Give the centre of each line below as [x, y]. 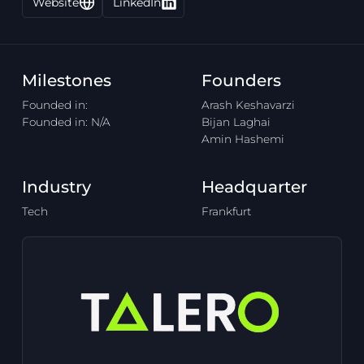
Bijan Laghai [236, 122]
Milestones [66, 81]
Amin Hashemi [243, 139]
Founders [241, 81]
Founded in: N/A [66, 122]
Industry [56, 187]
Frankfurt [226, 212]
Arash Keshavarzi [248, 105]
